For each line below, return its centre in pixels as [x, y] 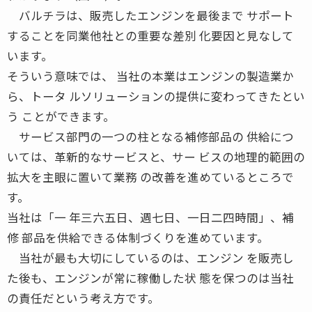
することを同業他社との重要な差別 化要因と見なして [150, 35]
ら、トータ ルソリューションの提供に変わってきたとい [156, 96]
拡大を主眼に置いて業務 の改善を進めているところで [150, 177]
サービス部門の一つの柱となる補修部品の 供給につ [150, 136]
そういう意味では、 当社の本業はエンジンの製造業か [150, 76]
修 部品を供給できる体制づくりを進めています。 [138, 237]
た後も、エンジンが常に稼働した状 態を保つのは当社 [150, 278]
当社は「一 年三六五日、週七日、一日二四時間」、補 [150, 217]
